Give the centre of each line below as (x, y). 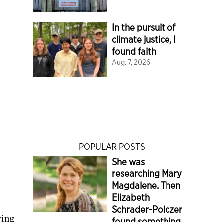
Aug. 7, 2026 (131, 62)
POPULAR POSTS (112, 146)
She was (128, 162)
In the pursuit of (144, 27)
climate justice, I (144, 39)
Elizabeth (131, 197)
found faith (134, 51)
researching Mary (147, 174)
